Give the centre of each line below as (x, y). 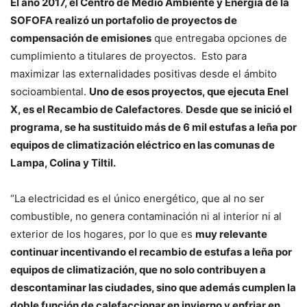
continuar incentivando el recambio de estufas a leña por (151, 251)
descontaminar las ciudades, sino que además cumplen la (153, 287)
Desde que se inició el (239, 109)
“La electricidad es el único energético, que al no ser (137, 198)
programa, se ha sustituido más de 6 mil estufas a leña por (153, 127)
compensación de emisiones (81, 38)
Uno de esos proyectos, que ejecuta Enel (189, 91)
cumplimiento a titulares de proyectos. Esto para (128, 56)
